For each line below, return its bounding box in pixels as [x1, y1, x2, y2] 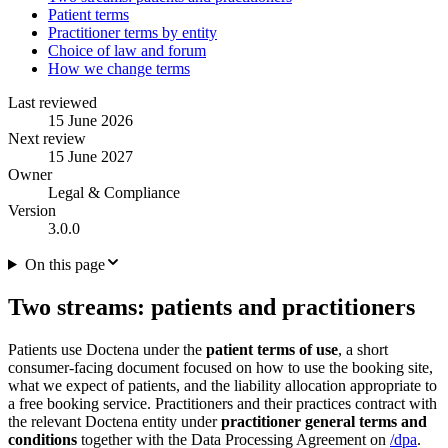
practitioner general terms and [221, 412, 427, 430]
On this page [24, 255, 105, 273]
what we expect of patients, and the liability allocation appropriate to [8, 376, 437, 394]
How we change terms [48, 59, 190, 77]
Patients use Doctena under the [8, 340, 206, 358]
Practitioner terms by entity [48, 23, 217, 41]
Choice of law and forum [48, 41, 206, 59]
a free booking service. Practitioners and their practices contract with [8, 394, 437, 412]
